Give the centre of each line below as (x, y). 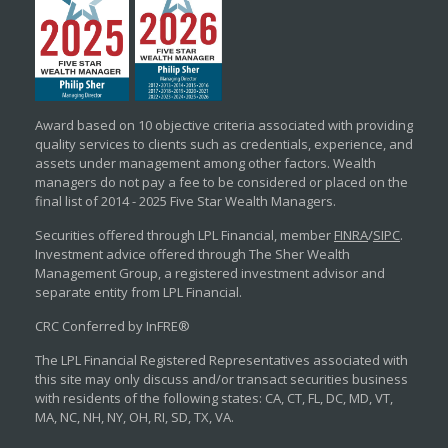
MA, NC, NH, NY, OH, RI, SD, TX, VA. (134, 417)
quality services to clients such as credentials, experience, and (224, 144)
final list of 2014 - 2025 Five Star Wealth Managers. (185, 201)
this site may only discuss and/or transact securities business (221, 379)
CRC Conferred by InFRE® (112, 326)
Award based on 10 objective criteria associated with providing (224, 125)
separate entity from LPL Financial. (138, 292)
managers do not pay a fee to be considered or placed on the (221, 182)
